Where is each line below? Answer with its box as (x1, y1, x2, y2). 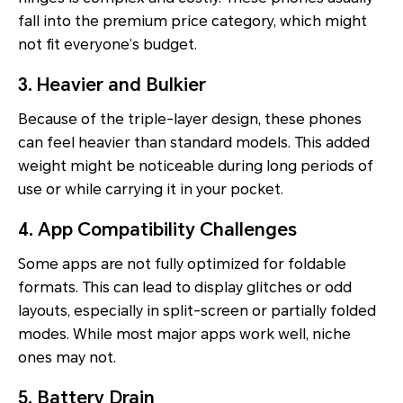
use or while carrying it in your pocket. (18, 181, 283, 199)
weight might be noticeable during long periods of (18, 157, 373, 175)
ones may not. (18, 349, 116, 367)
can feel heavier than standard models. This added (18, 134, 370, 152)
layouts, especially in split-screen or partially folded (18, 302, 376, 320)
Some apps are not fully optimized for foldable (18, 255, 346, 273)
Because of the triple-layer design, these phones (18, 111, 362, 129)
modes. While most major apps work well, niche (18, 326, 351, 344)
